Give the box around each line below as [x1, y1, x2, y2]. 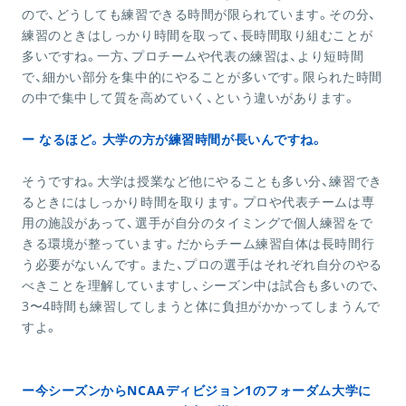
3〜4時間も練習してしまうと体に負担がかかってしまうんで [22, 297, 381, 315]
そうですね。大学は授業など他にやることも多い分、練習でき [22, 172, 382, 190]
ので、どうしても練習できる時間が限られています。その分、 [22, 5, 377, 24]
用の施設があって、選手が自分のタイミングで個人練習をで [22, 214, 373, 232]
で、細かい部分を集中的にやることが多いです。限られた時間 [22, 68, 382, 86]
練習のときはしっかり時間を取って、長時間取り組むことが [22, 26, 373, 44]
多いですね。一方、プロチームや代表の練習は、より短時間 [22, 47, 364, 65]
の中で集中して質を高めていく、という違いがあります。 [22, 89, 356, 107]
